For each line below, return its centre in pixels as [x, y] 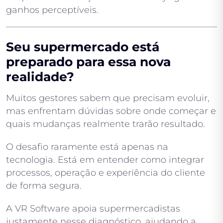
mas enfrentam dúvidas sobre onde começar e [111, 111]
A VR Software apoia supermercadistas [93, 208]
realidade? [40, 76]
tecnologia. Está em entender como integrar [105, 160]
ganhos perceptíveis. [52, 10]
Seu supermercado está [83, 47]
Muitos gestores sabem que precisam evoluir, [108, 98]
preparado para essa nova [88, 61]
